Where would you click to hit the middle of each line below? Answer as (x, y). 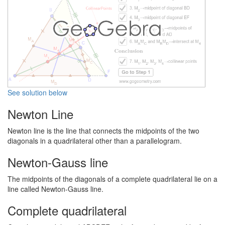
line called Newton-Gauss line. (55, 189)
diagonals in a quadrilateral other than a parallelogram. (95, 141)
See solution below (37, 93)
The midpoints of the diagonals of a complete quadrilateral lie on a (113, 179)
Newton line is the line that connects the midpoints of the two (103, 131)
